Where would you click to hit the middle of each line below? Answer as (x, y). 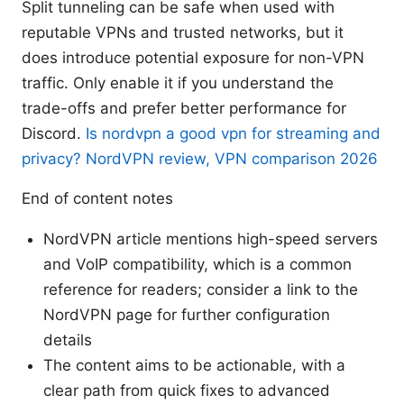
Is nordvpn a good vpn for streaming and (233, 134)
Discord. (54, 134)
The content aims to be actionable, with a (194, 366)
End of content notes (97, 199)
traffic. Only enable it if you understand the (178, 83)
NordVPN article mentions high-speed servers (211, 239)
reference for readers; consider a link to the (201, 290)
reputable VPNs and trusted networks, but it (183, 33)
